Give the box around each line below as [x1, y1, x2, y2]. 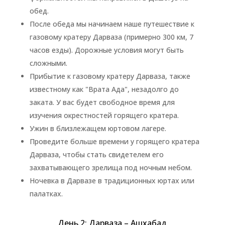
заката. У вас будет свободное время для [29, 97, 175, 107]
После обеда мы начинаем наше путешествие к [29, 19, 194, 29]
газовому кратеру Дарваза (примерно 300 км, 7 [29, 32, 193, 42]
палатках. [29, 189, 63, 198]
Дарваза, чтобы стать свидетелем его [29, 150, 164, 159]
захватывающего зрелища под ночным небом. [29, 163, 192, 172]
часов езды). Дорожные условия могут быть [29, 45, 184, 55]
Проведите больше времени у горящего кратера [29, 137, 199, 146]
